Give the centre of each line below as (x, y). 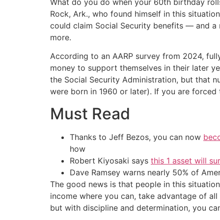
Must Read (90, 113)
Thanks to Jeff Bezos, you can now (137, 137)
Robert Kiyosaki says (110, 160)
